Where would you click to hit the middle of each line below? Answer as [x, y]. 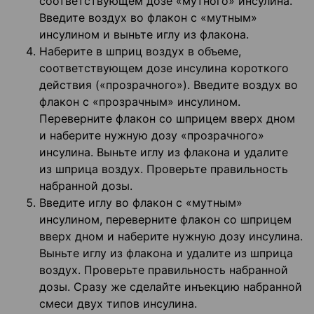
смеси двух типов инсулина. [118, 304]
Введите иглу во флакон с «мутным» [141, 203]
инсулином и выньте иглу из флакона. [144, 35]
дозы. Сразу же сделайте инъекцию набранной [171, 287]
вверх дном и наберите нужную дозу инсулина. [171, 237]
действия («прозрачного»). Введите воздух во [169, 85]
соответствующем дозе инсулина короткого [164, 68]
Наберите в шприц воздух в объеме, [140, 52]
